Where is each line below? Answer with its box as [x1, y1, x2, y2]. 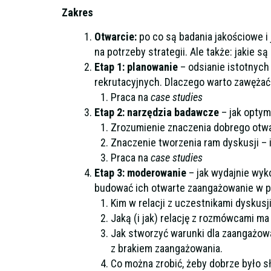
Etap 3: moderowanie [94, 166, 186, 180]
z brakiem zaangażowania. [111, 242, 223, 255]
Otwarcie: [94, 30, 137, 44]
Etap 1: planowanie [94, 60, 178, 74]
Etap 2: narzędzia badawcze [94, 106, 219, 119]
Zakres [62, 5, 96, 19]
